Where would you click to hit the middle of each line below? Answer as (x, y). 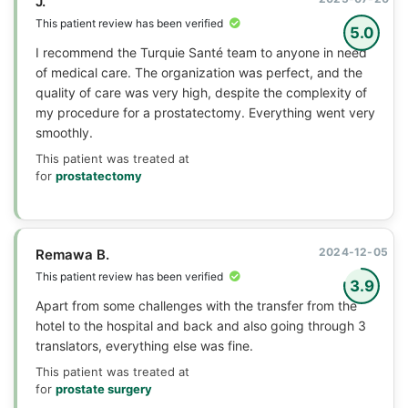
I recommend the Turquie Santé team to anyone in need (201, 52)
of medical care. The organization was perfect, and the (199, 72)
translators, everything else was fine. (144, 345)
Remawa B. (72, 254)
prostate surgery (104, 388)
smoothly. (64, 132)
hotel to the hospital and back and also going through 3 (201, 325)
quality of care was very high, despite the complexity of (201, 92)
